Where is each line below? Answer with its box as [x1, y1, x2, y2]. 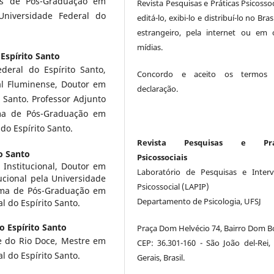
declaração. [137, 83, 179, 94]
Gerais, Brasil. [137, 251, 185, 263]
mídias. [137, 41, 163, 53]
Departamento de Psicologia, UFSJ [137, 195, 262, 207]
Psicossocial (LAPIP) [137, 180, 210, 192]
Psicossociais [137, 151, 188, 163]
